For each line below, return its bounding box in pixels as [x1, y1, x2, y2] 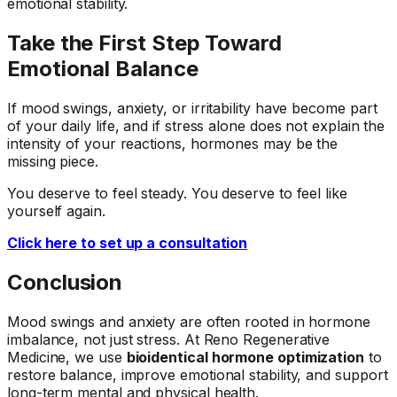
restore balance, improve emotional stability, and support [7, 365, 388, 384]
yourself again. [7, 202, 105, 221]
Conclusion [7, 269, 123, 296]
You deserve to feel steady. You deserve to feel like [7, 184, 347, 203]
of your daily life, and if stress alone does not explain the [7, 117, 385, 136]
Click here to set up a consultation [7, 234, 248, 253]
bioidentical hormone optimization [126, 347, 365, 366]
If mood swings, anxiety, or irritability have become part [7, 99, 378, 118]
